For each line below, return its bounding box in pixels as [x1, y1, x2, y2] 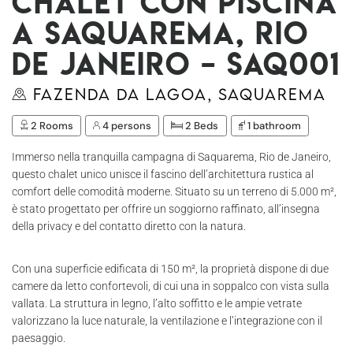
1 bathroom [244, 119, 301, 132]
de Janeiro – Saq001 [12, 43, 340, 84]
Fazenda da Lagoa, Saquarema [33, 85, 326, 103]
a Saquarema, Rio [12, 13, 309, 53]
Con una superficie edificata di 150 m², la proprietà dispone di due [12, 262, 329, 275]
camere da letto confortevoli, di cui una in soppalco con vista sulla [12, 280, 329, 292]
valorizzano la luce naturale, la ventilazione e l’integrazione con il [12, 314, 322, 327]
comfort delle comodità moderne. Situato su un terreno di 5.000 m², [12, 185, 336, 198]
